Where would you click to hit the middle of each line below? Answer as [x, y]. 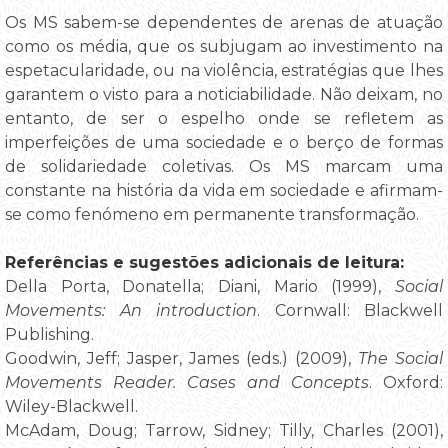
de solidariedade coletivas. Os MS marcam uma [224, 166]
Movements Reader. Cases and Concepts [187, 382]
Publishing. [49, 334]
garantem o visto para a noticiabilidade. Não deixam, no [224, 94]
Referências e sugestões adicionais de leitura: [204, 262]
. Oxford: [406, 382]
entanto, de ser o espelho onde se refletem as [224, 118]
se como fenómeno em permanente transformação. [212, 214]
